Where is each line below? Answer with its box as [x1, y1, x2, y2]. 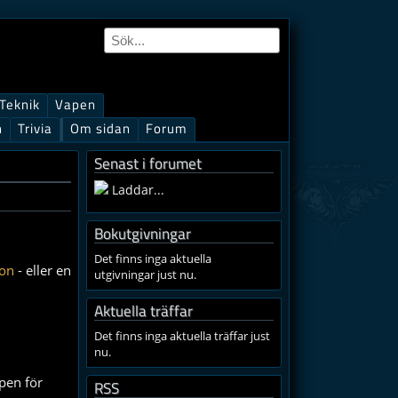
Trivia [18, 118, 52, 139]
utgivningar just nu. [94, 267, 196, 283]
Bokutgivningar [94, 222, 191, 245]
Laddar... [108, 181, 164, 198]
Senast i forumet [94, 152, 202, 174]
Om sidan [70, 118, 131, 139]
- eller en [18, 261, 71, 279]
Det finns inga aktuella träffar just [94, 328, 270, 345]
